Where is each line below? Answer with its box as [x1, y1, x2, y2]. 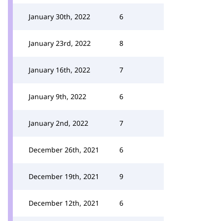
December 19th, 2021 [29, 172, 99, 181]
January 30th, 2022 [29, 12, 90, 21]
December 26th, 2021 [29, 145, 99, 154]
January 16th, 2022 [29, 65, 90, 74]
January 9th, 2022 [29, 92, 86, 101]
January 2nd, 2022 [29, 118, 88, 128]
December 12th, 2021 [29, 198, 99, 208]
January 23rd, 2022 [29, 38, 91, 48]
